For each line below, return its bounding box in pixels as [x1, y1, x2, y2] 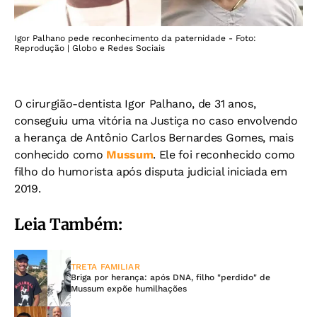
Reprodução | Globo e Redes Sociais [14, 43, 165, 54]
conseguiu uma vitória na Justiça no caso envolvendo [14, 114, 298, 128]
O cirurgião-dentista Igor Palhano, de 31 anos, [14, 97, 256, 111]
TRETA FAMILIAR [71, 262, 140, 272]
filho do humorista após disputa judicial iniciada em [14, 165, 287, 179]
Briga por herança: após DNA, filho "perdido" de [71, 272, 270, 283]
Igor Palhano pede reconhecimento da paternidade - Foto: [14, 33, 256, 44]
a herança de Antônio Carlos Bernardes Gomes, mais [14, 131, 294, 145]
